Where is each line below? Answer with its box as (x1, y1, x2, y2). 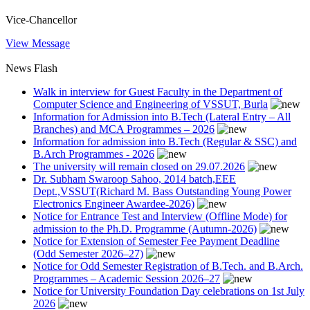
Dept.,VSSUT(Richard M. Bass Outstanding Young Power (33, 185, 291, 197)
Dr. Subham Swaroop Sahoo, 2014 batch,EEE (33, 172, 236, 185)
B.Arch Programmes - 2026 (33, 147, 154, 160)
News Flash (6, 62, 57, 74)
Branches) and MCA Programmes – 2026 (33, 122, 215, 135)
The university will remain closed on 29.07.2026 (33, 160, 245, 172)
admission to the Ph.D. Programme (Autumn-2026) (33, 222, 257, 235)
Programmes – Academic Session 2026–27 (33, 272, 220, 284)
